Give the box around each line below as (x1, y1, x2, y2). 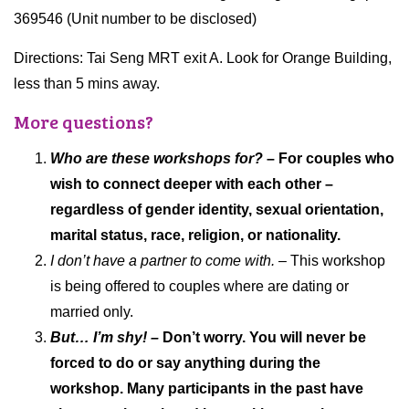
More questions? (14, 109, 153, 135)
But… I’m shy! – (50, 330, 163, 346)
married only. (50, 304, 133, 320)
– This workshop (275, 253, 385, 269)
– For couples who (263, 151, 394, 167)
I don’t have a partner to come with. (50, 253, 275, 269)
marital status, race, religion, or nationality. (50, 227, 341, 244)
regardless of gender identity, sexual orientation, (50, 202, 383, 218)
